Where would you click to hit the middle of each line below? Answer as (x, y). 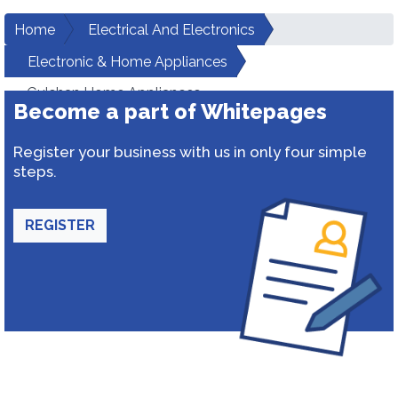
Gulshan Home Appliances (114, 93)
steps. (35, 171)
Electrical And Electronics (171, 30)
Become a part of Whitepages (170, 111)
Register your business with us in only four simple (190, 152)
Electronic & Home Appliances (127, 62)
